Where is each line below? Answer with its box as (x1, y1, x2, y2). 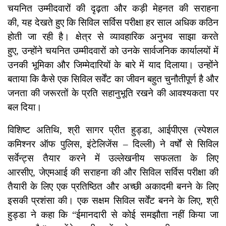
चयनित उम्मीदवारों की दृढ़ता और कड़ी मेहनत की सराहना (8, 3, 218, 14)
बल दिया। (8, 102, 42, 113)
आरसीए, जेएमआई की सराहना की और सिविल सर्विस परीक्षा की (8, 167, 218, 178)
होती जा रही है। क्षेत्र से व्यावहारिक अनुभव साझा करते (8, 31, 218, 42)
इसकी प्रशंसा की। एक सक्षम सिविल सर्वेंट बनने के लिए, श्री (8, 195, 218, 206)
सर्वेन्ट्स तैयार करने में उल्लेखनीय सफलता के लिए (8, 153, 218, 164)
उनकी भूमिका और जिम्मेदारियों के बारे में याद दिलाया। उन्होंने (8, 60, 218, 71)
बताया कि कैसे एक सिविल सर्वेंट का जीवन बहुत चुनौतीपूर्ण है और (8, 74, 218, 85)
